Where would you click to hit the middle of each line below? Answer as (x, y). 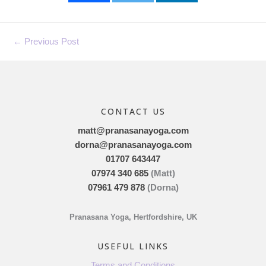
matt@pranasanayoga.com (133, 130)
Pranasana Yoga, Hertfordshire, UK (133, 217)
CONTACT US (133, 112)
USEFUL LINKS (133, 246)
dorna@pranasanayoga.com (133, 144)
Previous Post (50, 41)
